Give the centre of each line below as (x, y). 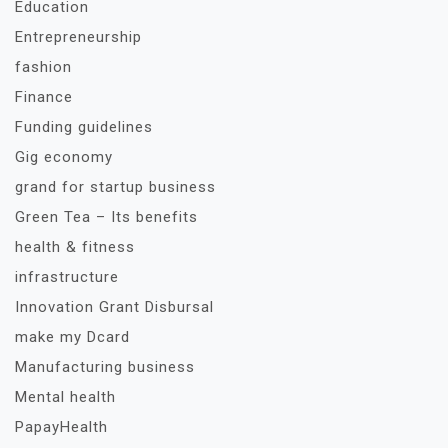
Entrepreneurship (78, 37)
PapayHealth (61, 427)
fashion (43, 67)
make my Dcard (72, 337)
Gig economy (64, 157)
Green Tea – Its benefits (106, 217)
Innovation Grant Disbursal (114, 307)
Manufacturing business (105, 367)
